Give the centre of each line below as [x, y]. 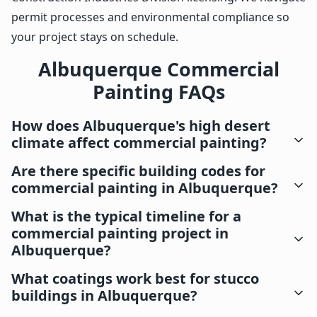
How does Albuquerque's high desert [141, 125]
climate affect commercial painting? [139, 142]
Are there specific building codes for [138, 171]
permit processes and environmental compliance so [150, 17]
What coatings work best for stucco [135, 278]
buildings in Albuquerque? [104, 295]
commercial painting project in [120, 233]
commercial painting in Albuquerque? [145, 188]
